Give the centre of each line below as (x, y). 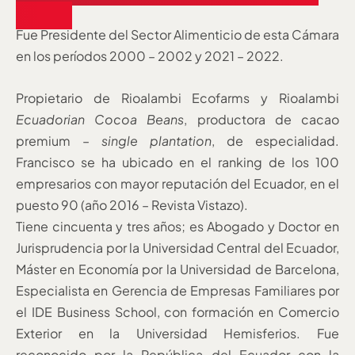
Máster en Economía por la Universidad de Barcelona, (177, 269)
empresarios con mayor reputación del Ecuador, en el (177, 183)
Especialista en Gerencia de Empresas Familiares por (177, 290)
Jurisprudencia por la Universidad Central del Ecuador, (177, 247)
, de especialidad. (275, 140)
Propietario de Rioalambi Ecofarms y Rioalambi (177, 97)
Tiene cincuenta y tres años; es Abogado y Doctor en (177, 226)
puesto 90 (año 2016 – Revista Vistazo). (132, 204)
